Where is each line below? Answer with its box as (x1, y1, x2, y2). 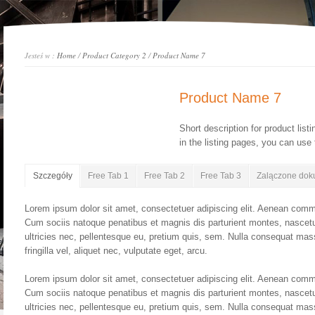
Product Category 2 (82, 50, 146, 60)
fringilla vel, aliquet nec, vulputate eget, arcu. (24, 245, 207, 256)
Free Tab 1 (87, 171, 129, 181)
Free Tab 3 (200, 171, 241, 181)
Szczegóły (32, 171, 72, 181)
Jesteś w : (24, 50, 57, 60)
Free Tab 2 (143, 171, 185, 181)
